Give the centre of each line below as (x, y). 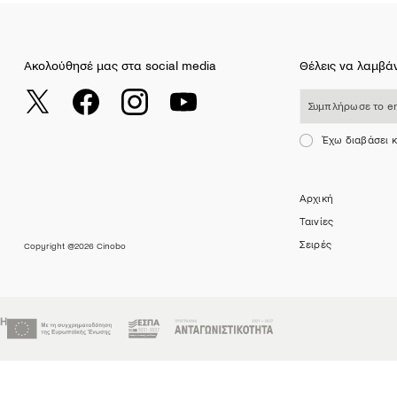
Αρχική (316, 199)
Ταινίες (316, 222)
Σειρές (315, 245)
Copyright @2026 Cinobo (74, 246)
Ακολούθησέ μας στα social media (120, 66)
